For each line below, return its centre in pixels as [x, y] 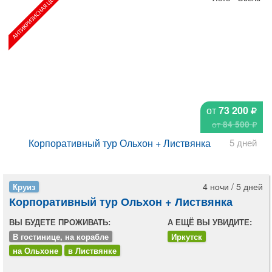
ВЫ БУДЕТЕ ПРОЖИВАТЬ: [60, 222]
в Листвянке [92, 251]
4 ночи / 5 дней [233, 187]
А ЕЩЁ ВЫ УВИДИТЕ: [210, 222]
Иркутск [187, 237]
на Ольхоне [36, 251]
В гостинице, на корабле [61, 237]
